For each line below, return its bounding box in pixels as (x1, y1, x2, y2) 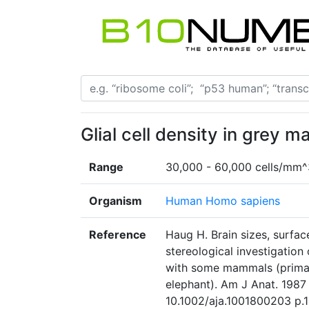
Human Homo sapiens (166, 194, 280, 208)
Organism (89, 194, 142, 208)
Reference (89, 228, 146, 242)
